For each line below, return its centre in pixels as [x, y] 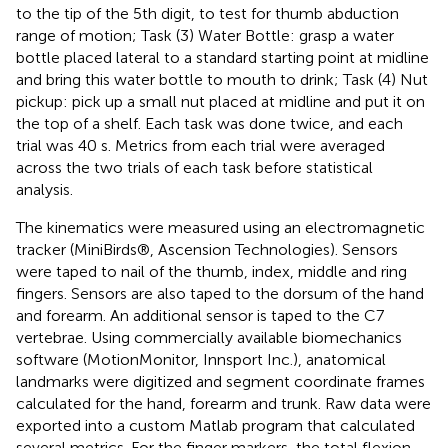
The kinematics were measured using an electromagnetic [220, 227]
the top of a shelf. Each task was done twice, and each [209, 123]
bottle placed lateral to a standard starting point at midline [222, 57]
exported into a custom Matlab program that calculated [215, 425]
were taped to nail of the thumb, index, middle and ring [211, 271]
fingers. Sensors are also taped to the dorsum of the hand [220, 293]
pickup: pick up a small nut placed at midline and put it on [220, 101]
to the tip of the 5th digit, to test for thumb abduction [207, 13]
